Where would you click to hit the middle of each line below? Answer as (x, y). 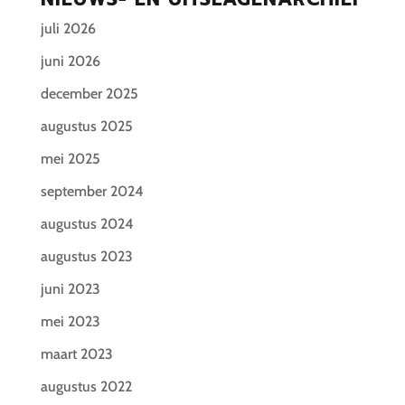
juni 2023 (70, 289)
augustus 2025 (86, 126)
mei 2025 (70, 159)
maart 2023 (76, 354)
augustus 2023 (86, 256)
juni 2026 (70, 61)
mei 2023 (70, 321)
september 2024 (92, 191)
